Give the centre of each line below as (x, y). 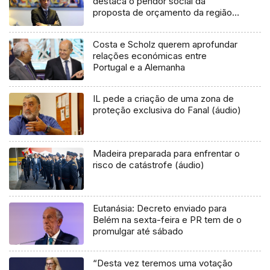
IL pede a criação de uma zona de (164, 99)
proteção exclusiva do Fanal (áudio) (167, 110)
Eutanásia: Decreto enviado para (160, 209)
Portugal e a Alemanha (139, 67)
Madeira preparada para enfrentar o (167, 154)
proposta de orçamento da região (163, 12)
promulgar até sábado (138, 231)
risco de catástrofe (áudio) (149, 165)
